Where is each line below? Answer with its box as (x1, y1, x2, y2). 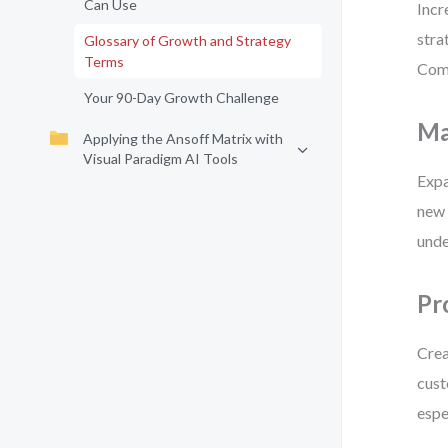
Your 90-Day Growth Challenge (84, 89, 279, 106)
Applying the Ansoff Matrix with (83, 130, 283, 147)
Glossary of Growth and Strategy (84, 32, 291, 49)
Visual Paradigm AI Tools (83, 150, 238, 167)
